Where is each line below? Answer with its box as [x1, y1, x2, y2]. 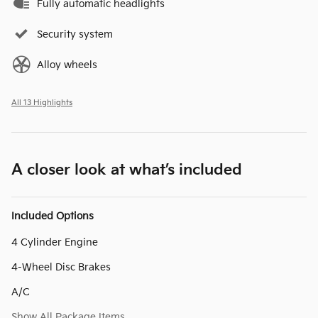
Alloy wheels [37, 58, 97, 71]
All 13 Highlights [11, 98, 72, 107]
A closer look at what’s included [11, 160, 242, 179]
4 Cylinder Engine [11, 236, 98, 248]
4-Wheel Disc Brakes [11, 261, 111, 273]
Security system [37, 28, 113, 40]
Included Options [11, 209, 94, 222]
